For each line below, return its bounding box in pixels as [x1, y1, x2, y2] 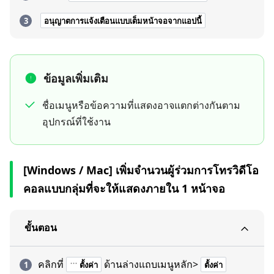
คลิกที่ [38, 257, 64, 271]
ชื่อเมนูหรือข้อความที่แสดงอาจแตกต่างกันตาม [42, 98, 240, 112]
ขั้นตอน [24, 221, 57, 234]
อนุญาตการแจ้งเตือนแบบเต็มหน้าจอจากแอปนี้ [44, 15, 202, 26]
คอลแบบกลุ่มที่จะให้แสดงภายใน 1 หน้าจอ [23, 181, 225, 196]
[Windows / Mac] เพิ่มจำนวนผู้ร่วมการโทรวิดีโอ [23, 163, 259, 177]
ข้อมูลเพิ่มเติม [43, 71, 108, 86]
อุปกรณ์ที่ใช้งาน [42, 115, 111, 128]
